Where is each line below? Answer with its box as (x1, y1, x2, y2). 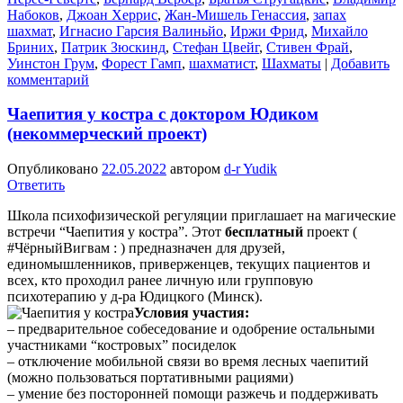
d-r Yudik (224, 161, 277, 177)
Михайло (311, 22, 368, 39)
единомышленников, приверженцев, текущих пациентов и (7, 256, 371, 273)
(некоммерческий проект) (7, 124, 207, 144)
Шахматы (262, 55, 321, 71)
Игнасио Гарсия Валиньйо (59, 22, 223, 39)
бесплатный (225, 224, 303, 240)
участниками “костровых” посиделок (7, 337, 237, 354)
